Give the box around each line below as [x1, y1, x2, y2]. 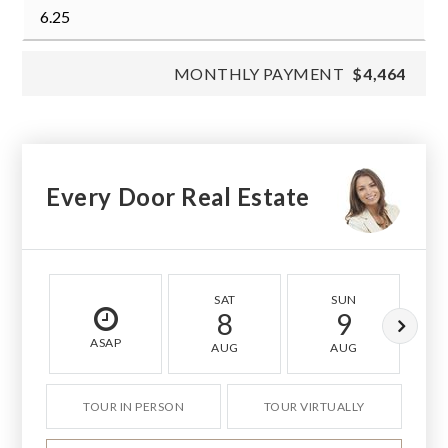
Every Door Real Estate [46, 181, 310, 211]
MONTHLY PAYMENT [173, 64, 345, 84]
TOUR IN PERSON [83, 399, 185, 415]
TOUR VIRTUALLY [263, 399, 365, 415]
